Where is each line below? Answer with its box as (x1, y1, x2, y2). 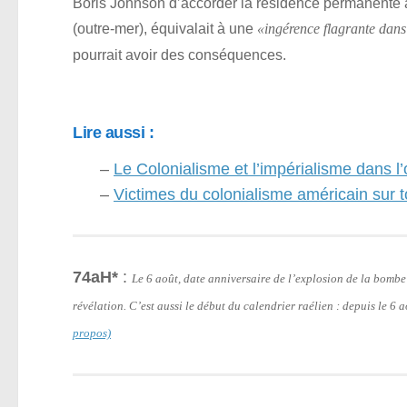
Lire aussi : (73, 123, 154, 142)
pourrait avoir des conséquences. (73, 46, 286, 64)
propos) (73, 325, 111, 340)
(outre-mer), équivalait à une (73, 20, 257, 37)
